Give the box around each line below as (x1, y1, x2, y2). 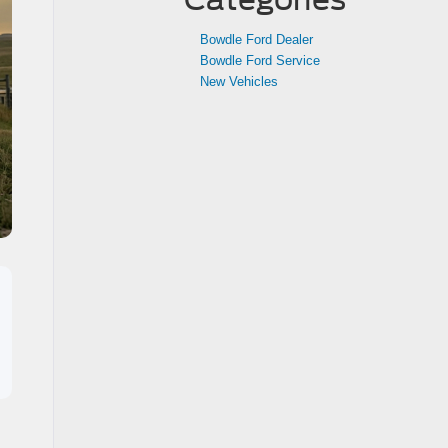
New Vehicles (200, 74, 278, 89)
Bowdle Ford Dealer (200, 32, 313, 47)
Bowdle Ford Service (200, 53, 320, 68)
